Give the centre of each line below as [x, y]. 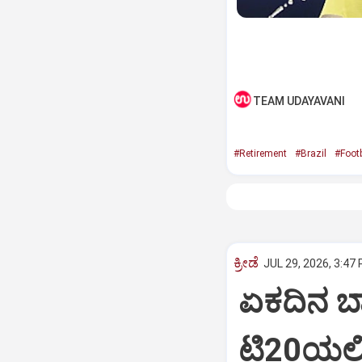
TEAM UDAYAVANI [299, 101]
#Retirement [260, 154]
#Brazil [310, 154]
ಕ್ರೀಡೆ [246, 263]
